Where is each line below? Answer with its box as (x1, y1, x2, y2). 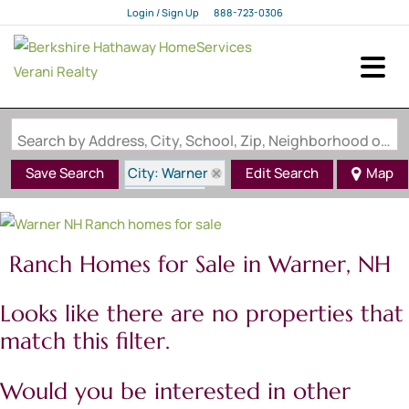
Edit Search (246, 163, 319, 184)
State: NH (128, 190, 188, 209)
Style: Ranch (128, 216, 208, 236)
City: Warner (128, 163, 208, 183)
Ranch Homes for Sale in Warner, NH (9, 250, 391, 279)
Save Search (26, 163, 104, 184)
